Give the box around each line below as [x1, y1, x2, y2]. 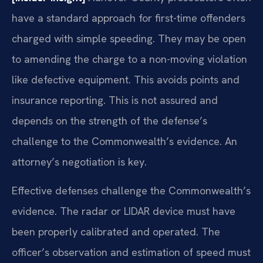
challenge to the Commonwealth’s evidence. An [12, 134, 237, 148]
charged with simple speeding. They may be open [12, 32, 246, 45]
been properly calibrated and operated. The [12, 225, 220, 239]
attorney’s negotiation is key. [12, 155, 147, 168]
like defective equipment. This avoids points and [12, 73, 240, 86]
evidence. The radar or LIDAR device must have [12, 204, 235, 218]
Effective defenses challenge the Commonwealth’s [12, 184, 251, 198]
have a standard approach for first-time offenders [12, 11, 245, 25]
